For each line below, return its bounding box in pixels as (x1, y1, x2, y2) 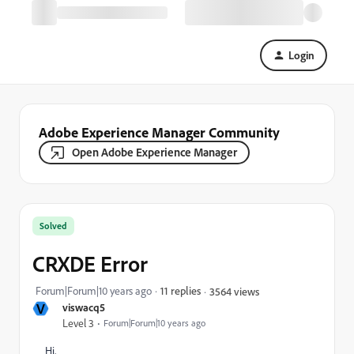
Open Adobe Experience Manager (72, 145, 237, 160)
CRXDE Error (32, 250, 148, 277)
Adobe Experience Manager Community (39, 123, 280, 141)
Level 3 (62, 316, 94, 330)
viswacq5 (62, 300, 105, 314)
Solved (40, 220, 67, 232)
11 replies (160, 284, 201, 297)
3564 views (209, 284, 259, 298)
